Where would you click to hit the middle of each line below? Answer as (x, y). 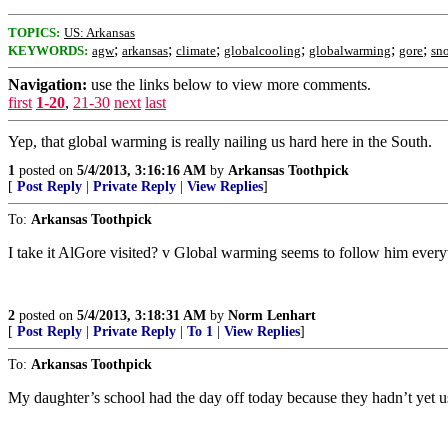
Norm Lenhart (272, 315)
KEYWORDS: (48, 50)
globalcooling (262, 50)
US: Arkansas (99, 32)
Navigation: (47, 84)
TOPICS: (34, 32)
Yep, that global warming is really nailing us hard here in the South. (220, 141)
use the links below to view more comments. (229, 84)
